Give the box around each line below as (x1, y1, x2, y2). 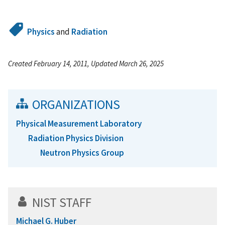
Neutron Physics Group (40, 147, 124, 159)
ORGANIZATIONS (32, 96, 120, 113)
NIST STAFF (32, 194, 91, 211)
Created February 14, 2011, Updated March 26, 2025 (8, 58, 164, 68)
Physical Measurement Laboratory (16, 118, 142, 129)
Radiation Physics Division (28, 133, 124, 144)
